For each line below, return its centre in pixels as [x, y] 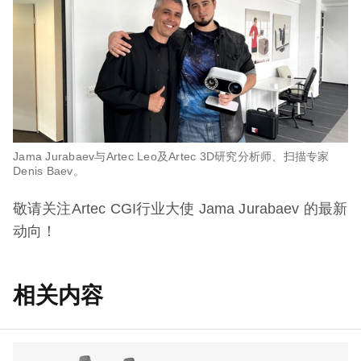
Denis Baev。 [49, 171]
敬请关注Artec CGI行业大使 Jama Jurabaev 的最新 [180, 209]
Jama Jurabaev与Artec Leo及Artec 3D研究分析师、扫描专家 [171, 157]
